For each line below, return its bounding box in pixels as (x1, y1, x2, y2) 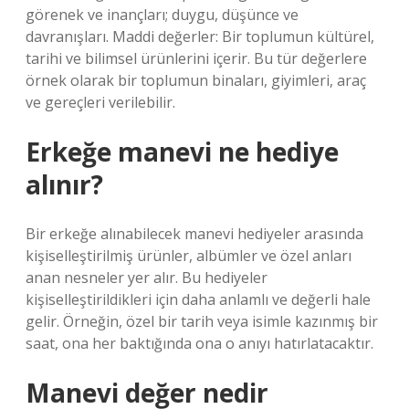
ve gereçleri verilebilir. (26, 92, 175, 112)
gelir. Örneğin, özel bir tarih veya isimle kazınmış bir (26, 311, 378, 331)
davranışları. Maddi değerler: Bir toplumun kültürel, (26, 26, 374, 47)
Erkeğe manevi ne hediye (26, 134, 339, 169)
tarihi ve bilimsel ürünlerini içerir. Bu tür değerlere (26, 48, 367, 68)
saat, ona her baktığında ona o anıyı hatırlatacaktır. (26, 333, 373, 353)
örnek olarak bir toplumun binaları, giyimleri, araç (26, 70, 366, 90)
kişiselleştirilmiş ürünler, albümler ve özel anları (26, 246, 351, 266)
